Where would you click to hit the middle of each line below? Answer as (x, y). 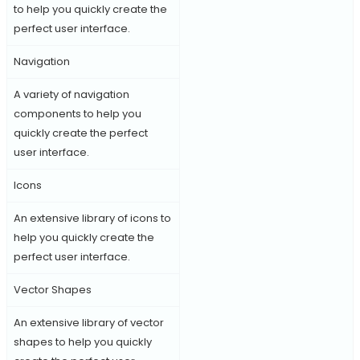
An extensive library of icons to (92, 218)
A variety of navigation (71, 94)
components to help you (77, 113)
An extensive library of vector (88, 322)
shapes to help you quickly (82, 342)
